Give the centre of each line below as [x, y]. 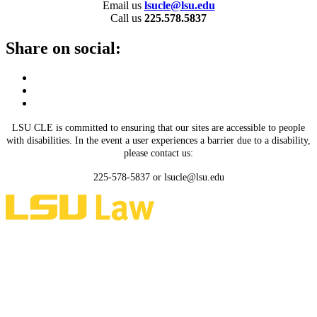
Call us [127, 18]
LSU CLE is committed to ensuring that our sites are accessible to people [158, 128]
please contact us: [158, 154]
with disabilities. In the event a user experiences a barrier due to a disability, [158, 141]
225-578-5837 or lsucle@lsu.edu [158, 178]
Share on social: [63, 48]
